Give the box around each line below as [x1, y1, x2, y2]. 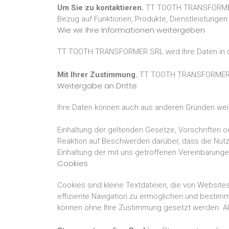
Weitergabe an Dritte [57, 80, 137, 91]
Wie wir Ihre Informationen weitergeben [57, 25, 205, 35]
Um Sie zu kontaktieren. [57, 3, 144, 12]
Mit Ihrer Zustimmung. [57, 70, 138, 79]
